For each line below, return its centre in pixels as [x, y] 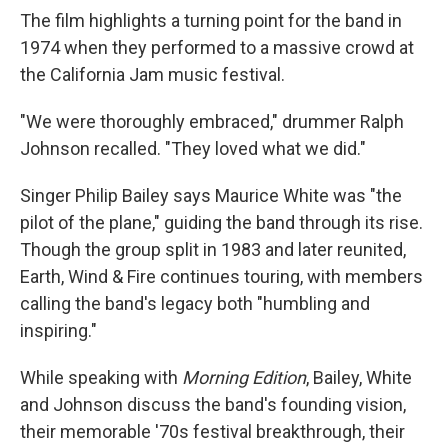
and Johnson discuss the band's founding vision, [213, 404]
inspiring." [58, 330]
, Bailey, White [359, 377]
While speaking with [99, 377]
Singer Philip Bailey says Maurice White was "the [211, 195]
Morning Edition [242, 377]
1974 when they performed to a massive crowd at [217, 47]
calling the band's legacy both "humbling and [195, 303]
